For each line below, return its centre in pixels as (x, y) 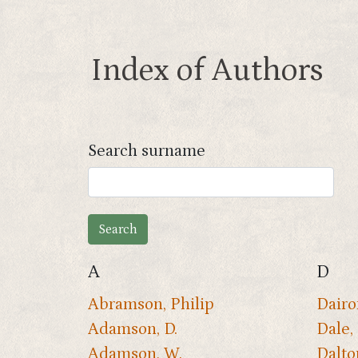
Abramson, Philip (151, 304)
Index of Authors (207, 71)
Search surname (147, 151)
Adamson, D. (133, 329)
